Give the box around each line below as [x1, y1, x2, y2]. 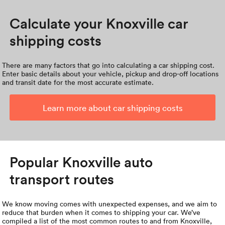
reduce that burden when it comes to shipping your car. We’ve [2, 207, 201, 217]
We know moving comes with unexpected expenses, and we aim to [2, 199, 217, 209]
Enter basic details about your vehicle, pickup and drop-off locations [2, 69, 219, 79]
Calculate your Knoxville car [10, 14, 189, 33]
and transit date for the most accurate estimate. [2, 77, 154, 87]
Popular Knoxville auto [10, 152, 153, 172]
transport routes [10, 169, 115, 189]
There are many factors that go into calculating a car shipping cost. [2, 60, 215, 70]
